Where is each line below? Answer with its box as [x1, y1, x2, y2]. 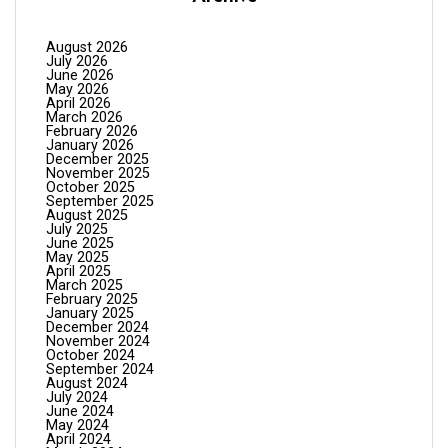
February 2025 [46, 290, 138, 308]
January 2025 [46, 304, 134, 322]
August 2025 [46, 206, 128, 224]
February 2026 [46, 122, 138, 140]
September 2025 [46, 192, 154, 210]
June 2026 [46, 66, 114, 84]
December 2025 [46, 150, 149, 168]
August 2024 [46, 374, 128, 392]
